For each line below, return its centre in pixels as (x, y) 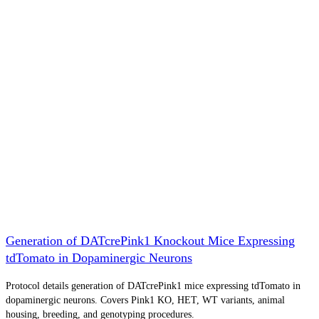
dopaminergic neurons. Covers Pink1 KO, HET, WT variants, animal (145, 300)
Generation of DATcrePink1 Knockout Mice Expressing (150, 240)
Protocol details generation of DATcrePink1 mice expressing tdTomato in (153, 286)
